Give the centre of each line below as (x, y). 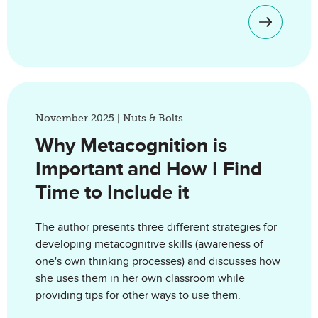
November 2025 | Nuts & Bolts (109, 118)
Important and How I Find (149, 169)
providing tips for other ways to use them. (138, 295)
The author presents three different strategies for (156, 227)
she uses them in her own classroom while (140, 278)
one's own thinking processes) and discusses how (158, 261)
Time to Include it (112, 192)
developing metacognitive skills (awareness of (149, 244)
